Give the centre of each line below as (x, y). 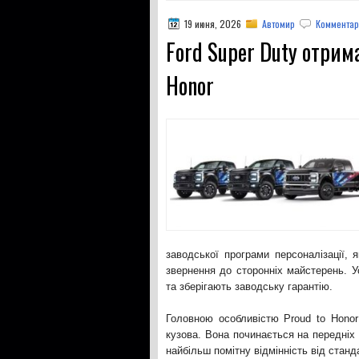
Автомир (278, 24)
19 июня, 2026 (213, 24)
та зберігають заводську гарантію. (249, 286)
